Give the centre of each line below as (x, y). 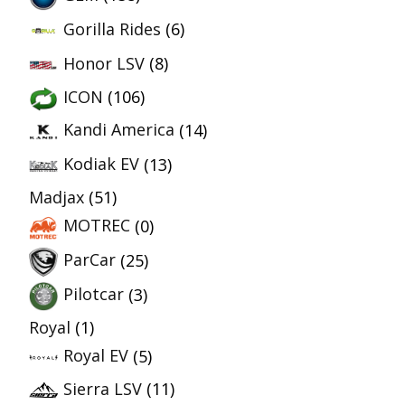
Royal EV (96, 356)
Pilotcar (94, 294)
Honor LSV (104, 63)
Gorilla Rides (112, 28)
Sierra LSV (103, 388)
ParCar (89, 260)
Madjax (57, 197)
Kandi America (119, 130)
